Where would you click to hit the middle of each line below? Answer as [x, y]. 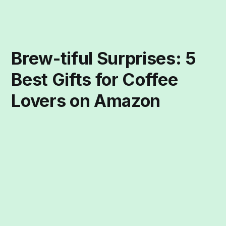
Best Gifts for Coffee [95, 80]
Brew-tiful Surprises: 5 [104, 59]
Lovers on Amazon [86, 101]
